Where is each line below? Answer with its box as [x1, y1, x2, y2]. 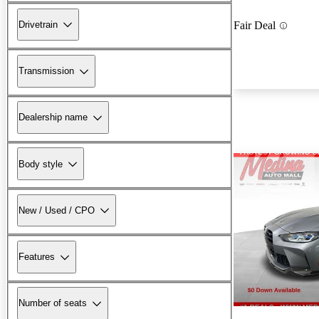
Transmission [19, 66, 74, 77]
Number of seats [19, 298, 87, 309]
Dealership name [19, 112, 88, 123]
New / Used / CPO [19, 204, 95, 216]
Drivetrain [19, 19, 58, 30]
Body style [19, 158, 63, 169]
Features [19, 251, 55, 263]
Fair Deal [234, 19, 276, 32]
